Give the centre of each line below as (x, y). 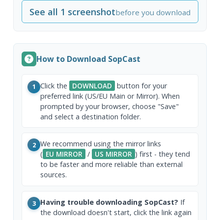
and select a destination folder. (91, 116)
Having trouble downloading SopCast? (110, 202)
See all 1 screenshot (72, 12)
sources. (54, 175)
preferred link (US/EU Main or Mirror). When (110, 96)
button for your (141, 85)
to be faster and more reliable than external (112, 165)
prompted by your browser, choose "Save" (110, 106)
